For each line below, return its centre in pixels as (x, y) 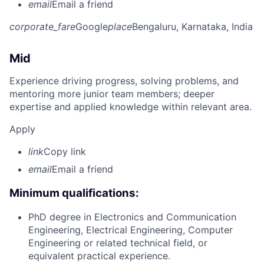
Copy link (65, 151)
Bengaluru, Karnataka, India (192, 26)
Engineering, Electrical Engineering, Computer (131, 230)
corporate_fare (42, 26)
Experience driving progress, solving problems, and (124, 80)
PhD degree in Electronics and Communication (132, 217)
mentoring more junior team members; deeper (112, 93)
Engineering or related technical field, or (118, 243)
